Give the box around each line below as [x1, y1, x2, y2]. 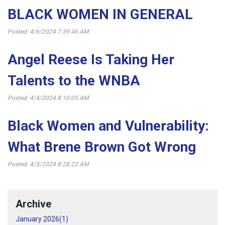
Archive [16, 198, 51, 210]
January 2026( [16, 215, 62, 223]
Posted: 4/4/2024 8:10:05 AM [8, 94, 88, 102]
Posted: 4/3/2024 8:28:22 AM [8, 161, 88, 168]
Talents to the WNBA [8, 72, 140, 89]
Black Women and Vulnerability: [8, 118, 209, 135]
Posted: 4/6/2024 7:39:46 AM [8, 28, 88, 36]
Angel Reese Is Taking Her [8, 51, 174, 68]
